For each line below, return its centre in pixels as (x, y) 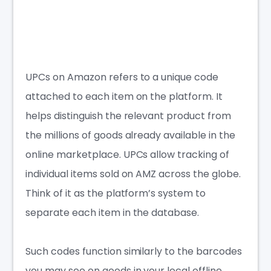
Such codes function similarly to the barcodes (134, 251)
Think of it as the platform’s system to (116, 193)
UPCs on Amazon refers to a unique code (122, 77)
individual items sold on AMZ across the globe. (133, 174)
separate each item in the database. (113, 212)
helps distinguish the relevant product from (128, 116)
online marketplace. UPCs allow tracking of (127, 154)
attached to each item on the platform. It (124, 96)
